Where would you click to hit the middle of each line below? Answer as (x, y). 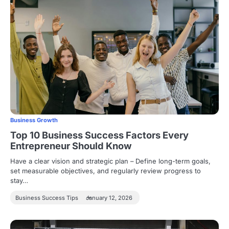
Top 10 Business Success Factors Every (99, 135)
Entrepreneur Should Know (71, 145)
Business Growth (34, 120)
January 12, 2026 (109, 198)
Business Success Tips (47, 198)
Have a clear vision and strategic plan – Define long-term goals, (110, 161)
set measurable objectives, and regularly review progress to (106, 170)
